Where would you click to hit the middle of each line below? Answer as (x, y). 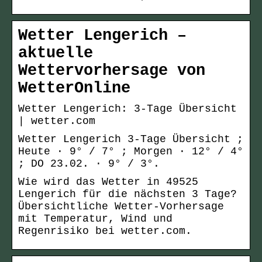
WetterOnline (74, 89)
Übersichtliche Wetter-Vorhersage (121, 207)
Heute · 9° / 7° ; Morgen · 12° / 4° (131, 152)
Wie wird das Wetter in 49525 (108, 182)
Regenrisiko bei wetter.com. (105, 231)
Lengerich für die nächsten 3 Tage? (127, 194)
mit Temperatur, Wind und (95, 219)
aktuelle (56, 54)
